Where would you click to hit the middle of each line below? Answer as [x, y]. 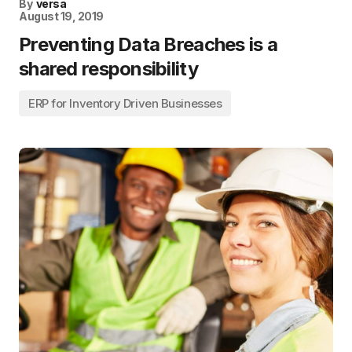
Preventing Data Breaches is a [148, 44]
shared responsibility [108, 69]
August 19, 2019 [61, 16]
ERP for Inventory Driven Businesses [125, 103]
